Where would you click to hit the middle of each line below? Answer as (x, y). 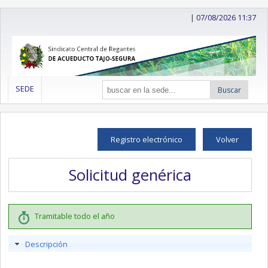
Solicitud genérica (134, 175)
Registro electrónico (149, 139)
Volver (230, 139)
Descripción (49, 244)
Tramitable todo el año (74, 216)
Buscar (229, 90)
